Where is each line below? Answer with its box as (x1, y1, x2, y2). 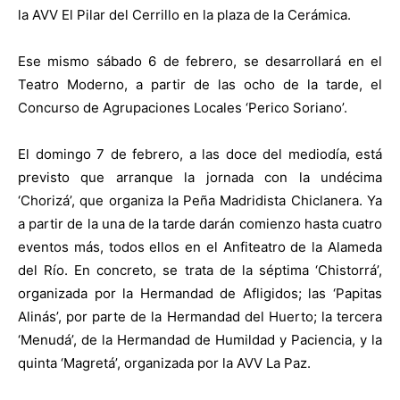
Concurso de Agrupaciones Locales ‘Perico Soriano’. (18, 99, 347, 117)
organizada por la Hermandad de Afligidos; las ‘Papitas (18, 285, 382, 303)
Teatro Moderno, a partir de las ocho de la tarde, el (18, 76, 382, 94)
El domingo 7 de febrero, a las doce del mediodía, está (18, 146, 382, 163)
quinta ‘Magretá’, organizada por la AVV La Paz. (18, 354, 311, 372)
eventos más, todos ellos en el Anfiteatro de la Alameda (18, 238, 382, 256)
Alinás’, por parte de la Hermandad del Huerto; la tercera (18, 308, 382, 326)
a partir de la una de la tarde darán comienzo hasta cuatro (18, 215, 382, 233)
